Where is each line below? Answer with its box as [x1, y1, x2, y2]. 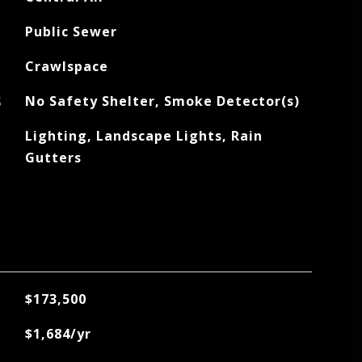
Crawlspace [24, 57, 108, 75]
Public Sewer [24, 23, 117, 40]
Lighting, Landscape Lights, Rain [24, 127, 263, 145]
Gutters [24, 149, 82, 166]
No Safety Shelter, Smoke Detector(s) [24, 92, 300, 110]
